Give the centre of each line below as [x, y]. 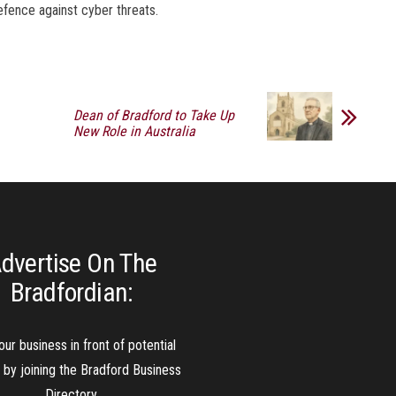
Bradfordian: [72, 292]
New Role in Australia [134, 131]
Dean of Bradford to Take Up [154, 115]
